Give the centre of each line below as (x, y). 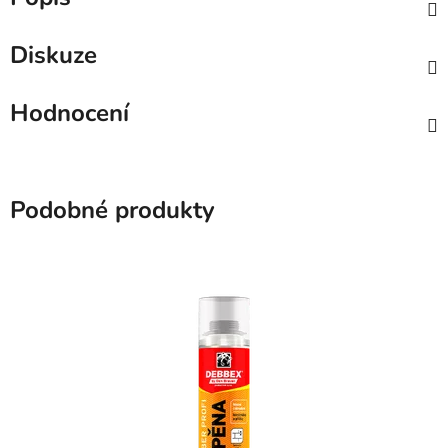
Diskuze (53, 55)
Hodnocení (69, 113)
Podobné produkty (112, 210)
